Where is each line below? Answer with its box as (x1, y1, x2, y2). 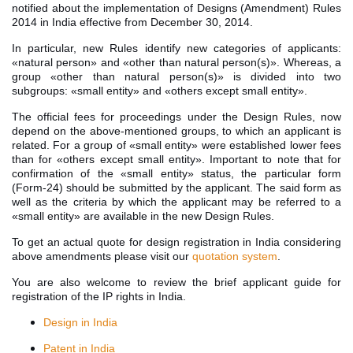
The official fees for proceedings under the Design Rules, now (12, 110, 341, 123)
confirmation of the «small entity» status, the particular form (12, 166, 341, 180)
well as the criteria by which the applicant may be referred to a (12, 195, 341, 208)
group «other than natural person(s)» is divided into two (12, 69, 341, 83)
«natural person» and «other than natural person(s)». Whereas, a (12, 55, 341, 69)
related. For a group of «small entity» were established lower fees (12, 138, 341, 151)
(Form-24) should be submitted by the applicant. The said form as (12, 180, 341, 194)
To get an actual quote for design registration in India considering (12, 235, 341, 248)
